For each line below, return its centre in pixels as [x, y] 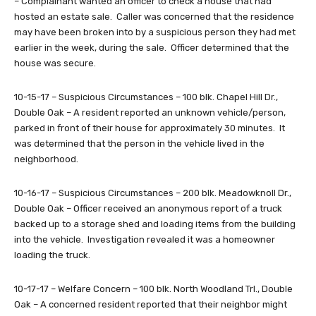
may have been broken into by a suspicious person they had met [155, 32]
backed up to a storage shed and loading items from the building [155, 224]
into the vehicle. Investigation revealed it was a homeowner [145, 240]
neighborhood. [46, 159]
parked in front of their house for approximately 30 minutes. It [150, 128]
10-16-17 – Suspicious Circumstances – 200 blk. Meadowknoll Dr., [153, 193]
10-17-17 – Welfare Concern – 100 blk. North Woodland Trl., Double [153, 289]
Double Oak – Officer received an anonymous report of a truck [148, 209]
